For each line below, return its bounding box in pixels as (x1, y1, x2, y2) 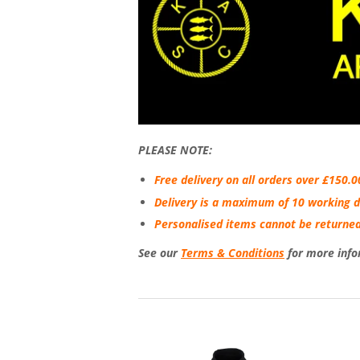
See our (138, 245, 181, 261)
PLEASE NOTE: (138, 142, 212, 158)
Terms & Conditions (181, 245, 284, 261)
